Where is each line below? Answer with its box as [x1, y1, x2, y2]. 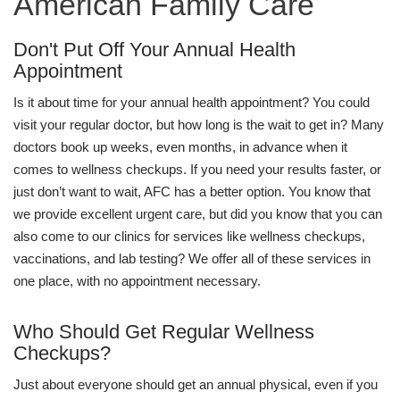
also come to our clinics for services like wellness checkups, [13, 229, 365, 244]
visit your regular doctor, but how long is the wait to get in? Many [13, 117, 384, 132]
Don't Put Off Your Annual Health [13, 38, 296, 61]
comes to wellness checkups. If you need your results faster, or [13, 162, 381, 177]
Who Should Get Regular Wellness [13, 321, 314, 343]
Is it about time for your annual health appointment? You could [13, 95, 370, 110]
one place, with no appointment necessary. [13, 273, 261, 288]
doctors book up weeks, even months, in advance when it [13, 139, 347, 154]
